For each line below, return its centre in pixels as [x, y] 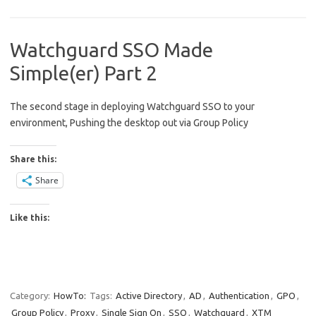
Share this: [33, 159]
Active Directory [149, 295]
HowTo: [70, 295]
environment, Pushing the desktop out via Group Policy [129, 122]
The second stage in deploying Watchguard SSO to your [132, 106]
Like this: [30, 217]
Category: [31, 295]
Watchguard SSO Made [111, 49]
